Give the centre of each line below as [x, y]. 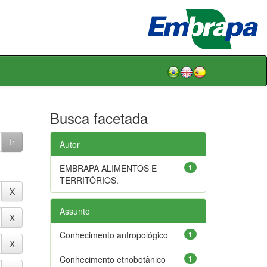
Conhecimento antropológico [114, 235]
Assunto [74, 211]
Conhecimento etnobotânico [112, 259]
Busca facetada [99, 117]
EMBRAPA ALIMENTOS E [108, 168]
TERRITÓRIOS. [89, 180]
